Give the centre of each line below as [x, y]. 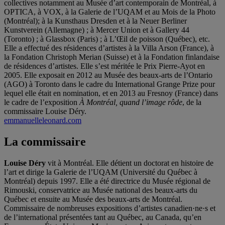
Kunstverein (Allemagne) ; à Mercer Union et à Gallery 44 [97, 30]
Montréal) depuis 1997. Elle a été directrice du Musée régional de [107, 181]
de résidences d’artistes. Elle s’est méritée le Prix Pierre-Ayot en [104, 66]
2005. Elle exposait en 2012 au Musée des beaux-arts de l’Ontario [108, 75]
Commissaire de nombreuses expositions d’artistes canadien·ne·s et [110, 208]
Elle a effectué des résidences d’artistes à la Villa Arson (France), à [109, 48]
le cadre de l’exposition [42, 102]
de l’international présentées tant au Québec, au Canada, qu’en [103, 217]
